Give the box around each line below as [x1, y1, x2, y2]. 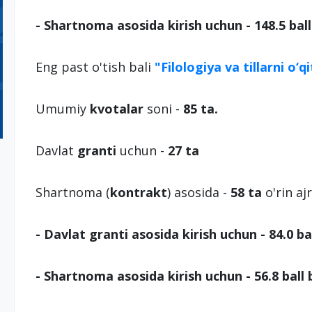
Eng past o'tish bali [35, 58, 155, 75]
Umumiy [35, 100, 90, 117]
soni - [143, 100, 183, 117]
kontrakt [109, 184, 167, 201]
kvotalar [89, 100, 143, 117]
